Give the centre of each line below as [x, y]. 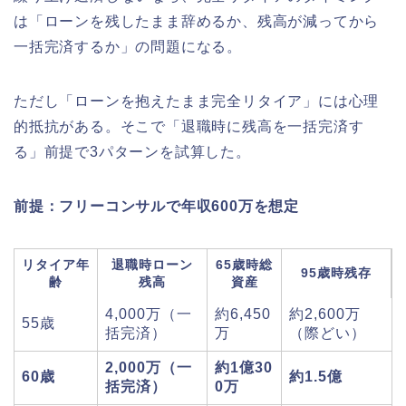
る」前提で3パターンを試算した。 [132, 152]
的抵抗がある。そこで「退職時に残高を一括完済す [189, 126]
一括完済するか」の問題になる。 [128, 47]
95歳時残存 [336, 273]
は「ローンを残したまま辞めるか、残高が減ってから [197, 21]
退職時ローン [152, 265]
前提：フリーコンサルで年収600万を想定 [156, 206]
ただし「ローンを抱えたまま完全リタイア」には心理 [197, 101]
